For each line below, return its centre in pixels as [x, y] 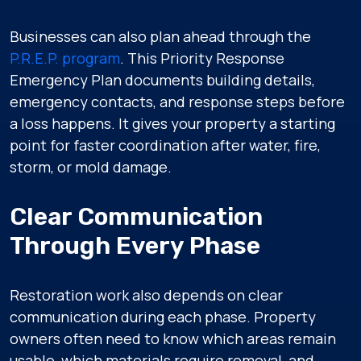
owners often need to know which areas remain [173, 338]
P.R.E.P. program [65, 58]
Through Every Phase [135, 246]
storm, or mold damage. [91, 167]
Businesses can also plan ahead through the [160, 36]
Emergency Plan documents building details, [162, 80]
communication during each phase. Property [163, 317]
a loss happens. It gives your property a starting [172, 123]
